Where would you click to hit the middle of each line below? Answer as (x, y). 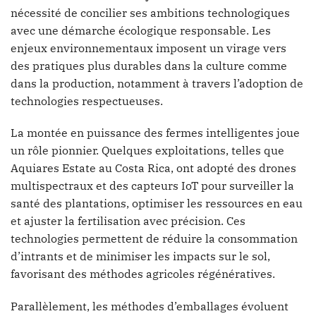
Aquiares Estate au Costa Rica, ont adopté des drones (153, 168)
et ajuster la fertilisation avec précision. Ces (128, 221)
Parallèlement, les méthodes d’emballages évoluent (150, 306)
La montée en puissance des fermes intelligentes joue (155, 133)
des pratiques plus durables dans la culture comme (149, 65)
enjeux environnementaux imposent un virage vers (148, 48)
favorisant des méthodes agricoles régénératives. (143, 274)
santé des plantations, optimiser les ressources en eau (157, 203)
